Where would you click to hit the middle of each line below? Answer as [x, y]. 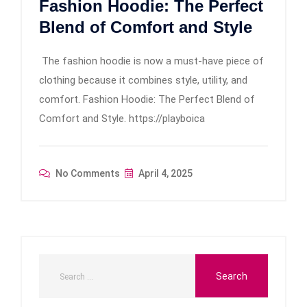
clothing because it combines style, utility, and [143, 80]
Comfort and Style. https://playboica [122, 118]
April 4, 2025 [164, 173]
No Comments [87, 173]
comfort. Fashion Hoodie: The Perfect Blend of [147, 99]
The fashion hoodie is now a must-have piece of [151, 61]
